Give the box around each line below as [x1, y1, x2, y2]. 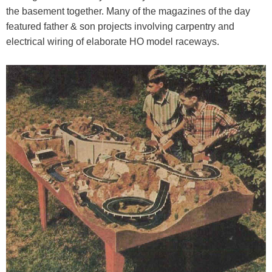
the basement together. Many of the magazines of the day [6, 6, 250, 17]
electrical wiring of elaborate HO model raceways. [6, 36, 219, 47]
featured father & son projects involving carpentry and [6, 21, 234, 32]
